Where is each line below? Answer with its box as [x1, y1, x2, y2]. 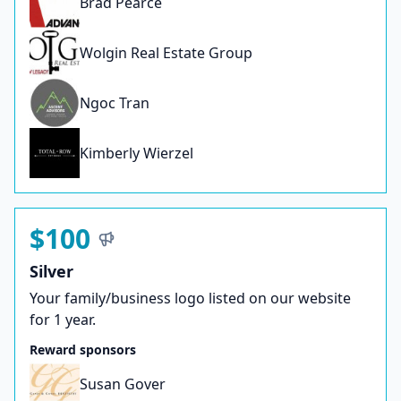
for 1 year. [30, 310, 96, 330]
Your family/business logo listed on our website [30, 288, 351, 309]
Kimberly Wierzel [80, 143, 193, 164]
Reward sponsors [30, 341, 136, 359]
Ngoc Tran [80, 93, 149, 114]
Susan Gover [80, 374, 166, 395]
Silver [30, 260, 73, 283]
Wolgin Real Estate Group [80, 43, 252, 64]
